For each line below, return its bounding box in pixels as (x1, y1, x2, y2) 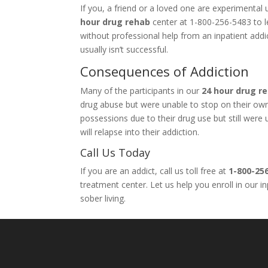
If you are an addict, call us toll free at (80, 165, 229, 176)
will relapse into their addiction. (80, 126, 200, 138)
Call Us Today (80, 145, 151, 160)
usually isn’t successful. (80, 44, 169, 55)
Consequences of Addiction (80, 62, 249, 80)
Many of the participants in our (80, 85, 200, 96)
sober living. (80, 193, 126, 204)
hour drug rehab (80, 16, 151, 28)
